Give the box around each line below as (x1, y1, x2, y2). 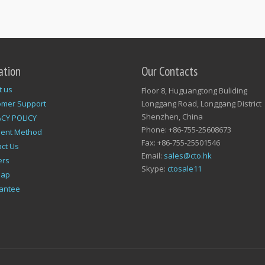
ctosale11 (167, 163, 202, 174)
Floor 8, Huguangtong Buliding (141, 85, 247, 96)
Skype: (141, 163, 167, 174)
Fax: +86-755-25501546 (141, 137, 220, 148)
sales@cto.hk (164, 150, 212, 161)
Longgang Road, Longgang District (141, 98, 261, 109)
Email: (141, 150, 164, 161)
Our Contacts (141, 63, 198, 79)
